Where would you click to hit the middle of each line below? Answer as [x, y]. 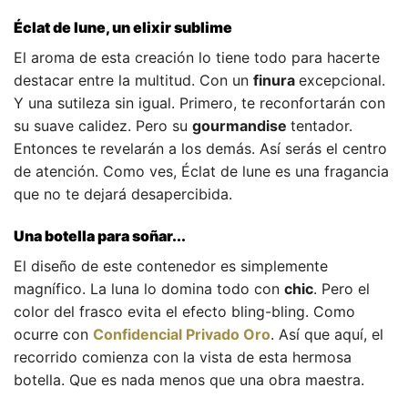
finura [276, 80]
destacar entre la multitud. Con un [133, 80]
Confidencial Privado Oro [182, 334]
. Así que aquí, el [327, 334]
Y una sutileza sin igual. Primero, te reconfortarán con [199, 102]
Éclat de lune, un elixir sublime [123, 27]
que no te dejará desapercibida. [123, 194]
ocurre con [53, 334]
